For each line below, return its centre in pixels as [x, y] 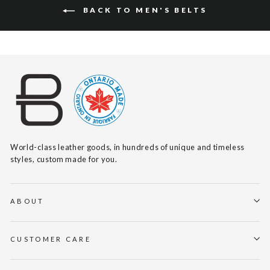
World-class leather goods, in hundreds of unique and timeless [128, 147]
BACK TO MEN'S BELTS [143, 10]
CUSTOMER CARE [51, 239]
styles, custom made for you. [64, 159]
